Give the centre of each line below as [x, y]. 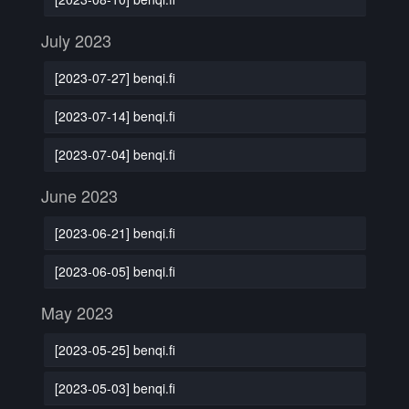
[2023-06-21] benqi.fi [115, 232]
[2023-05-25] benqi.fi [115, 349]
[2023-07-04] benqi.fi [115, 154]
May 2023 [77, 312]
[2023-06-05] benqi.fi [115, 271]
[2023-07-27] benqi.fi [115, 77]
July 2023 [76, 40]
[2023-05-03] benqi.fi [115, 388]
